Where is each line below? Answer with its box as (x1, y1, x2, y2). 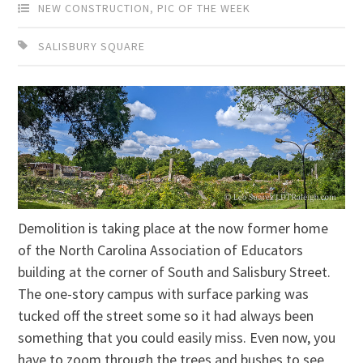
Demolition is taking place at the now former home (18, 218, 329, 237)
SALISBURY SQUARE (38, 39, 146, 54)
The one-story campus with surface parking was (18, 284, 310, 303)
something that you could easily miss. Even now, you (18, 327, 336, 347)
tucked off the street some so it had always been (18, 305, 314, 325)
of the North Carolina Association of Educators (18, 240, 304, 259)
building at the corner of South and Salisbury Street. (18, 262, 331, 281)
